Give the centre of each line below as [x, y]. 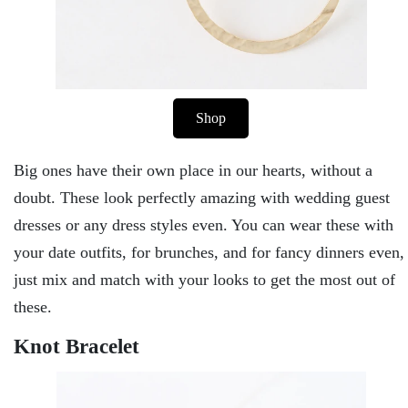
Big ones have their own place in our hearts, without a [193, 170]
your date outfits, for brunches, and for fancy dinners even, [209, 252]
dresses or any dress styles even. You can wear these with [204, 224]
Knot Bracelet [76, 346]
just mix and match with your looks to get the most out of [204, 279]
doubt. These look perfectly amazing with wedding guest [202, 197]
